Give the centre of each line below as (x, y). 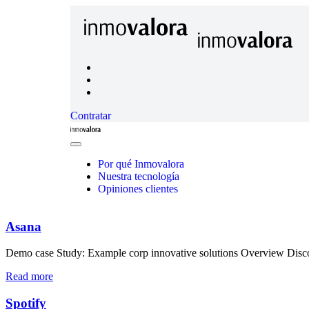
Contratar (91, 116)
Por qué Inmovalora (141, 164)
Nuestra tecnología (139, 176)
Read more (29, 277)
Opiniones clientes (138, 189)
